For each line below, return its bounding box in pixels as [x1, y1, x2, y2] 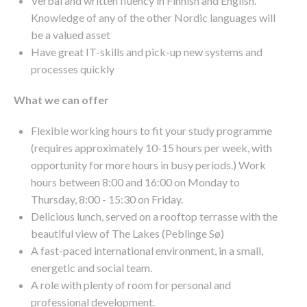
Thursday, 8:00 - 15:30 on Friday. [31, 193, 183, 206]
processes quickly [31, 62, 114, 76]
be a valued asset [31, 28, 110, 42]
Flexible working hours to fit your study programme [31, 124, 272, 138]
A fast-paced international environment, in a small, [31, 244, 263, 258]
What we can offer [14, 93, 109, 107]
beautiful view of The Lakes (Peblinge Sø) [31, 227, 224, 241]
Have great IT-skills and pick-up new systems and [31, 45, 262, 59]
